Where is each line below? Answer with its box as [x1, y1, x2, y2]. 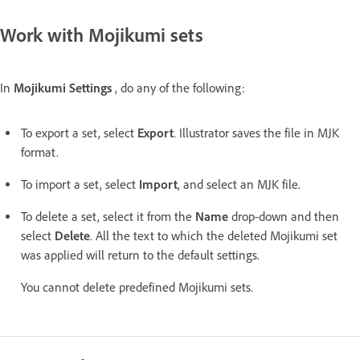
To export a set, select [21, 125, 137, 141]
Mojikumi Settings [14, 80, 112, 96]
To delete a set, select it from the [21, 209, 195, 225]
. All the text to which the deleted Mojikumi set [90, 228, 337, 244]
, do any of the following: [112, 80, 245, 96]
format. [21, 145, 59, 161]
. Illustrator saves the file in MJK [174, 125, 339, 141]
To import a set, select [21, 177, 139, 193]
